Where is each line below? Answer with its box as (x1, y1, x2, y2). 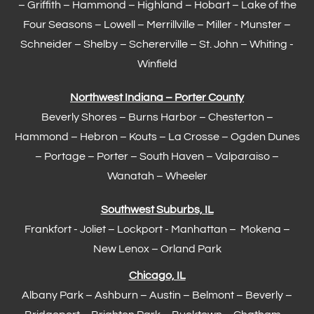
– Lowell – (93, 18, 146, 30)
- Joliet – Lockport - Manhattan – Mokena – (71, 223, 290, 235)
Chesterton (207, 111, 264, 123)
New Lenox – (93, 243, 161, 254)
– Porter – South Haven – (86, 150, 215, 162)
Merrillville (146, 18, 195, 30)
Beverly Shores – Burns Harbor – (41, 111, 208, 123)
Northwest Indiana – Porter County (70, 91, 244, 103)
